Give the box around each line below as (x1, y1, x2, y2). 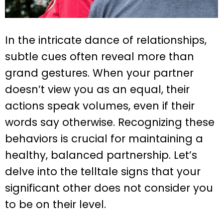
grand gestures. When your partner (5, 66, 194, 81)
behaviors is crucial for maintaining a (5, 131, 203, 146)
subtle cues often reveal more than (5, 49, 194, 64)
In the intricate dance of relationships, (5, 33, 207, 48)
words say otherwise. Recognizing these (5, 115, 215, 130)
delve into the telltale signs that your (5, 164, 201, 179)
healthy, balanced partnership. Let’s (5, 148, 197, 163)
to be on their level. (5, 197, 106, 212)
